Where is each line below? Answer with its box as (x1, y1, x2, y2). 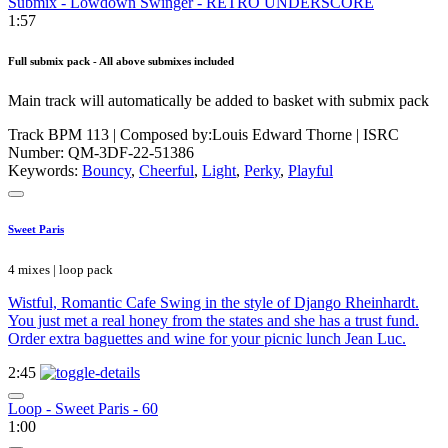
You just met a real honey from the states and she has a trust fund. (8, 312, 419, 330)
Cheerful (139, 162, 194, 180)
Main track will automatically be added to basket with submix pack (8, 92, 429, 110)
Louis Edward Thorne (212, 126, 352, 144)
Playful (288, 162, 333, 180)
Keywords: (8, 162, 82, 180)
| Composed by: (109, 126, 212, 144)
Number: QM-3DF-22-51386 (8, 144, 194, 162)
